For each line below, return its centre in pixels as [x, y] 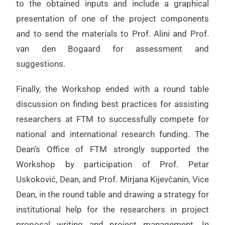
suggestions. [41, 64]
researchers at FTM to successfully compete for [113, 119]
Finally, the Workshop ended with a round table [113, 89]
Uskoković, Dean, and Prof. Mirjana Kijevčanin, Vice [113, 180]
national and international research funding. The [113, 134]
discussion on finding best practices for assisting [113, 104]
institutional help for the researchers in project [113, 210]
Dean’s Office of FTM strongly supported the [113, 149]
